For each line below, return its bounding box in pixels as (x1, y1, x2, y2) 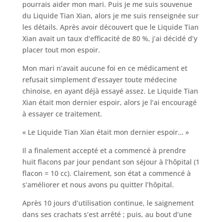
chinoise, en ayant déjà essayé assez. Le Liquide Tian (22, 86, 198, 96)
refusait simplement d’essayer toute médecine (22, 74, 177, 84)
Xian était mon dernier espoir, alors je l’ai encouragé (22, 97, 197, 107)
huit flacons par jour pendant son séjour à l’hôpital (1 (22, 157, 200, 166)
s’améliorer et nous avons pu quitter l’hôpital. (22, 179, 174, 189)
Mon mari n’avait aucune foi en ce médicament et (22, 63, 187, 73)
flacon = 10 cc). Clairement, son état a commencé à (22, 168, 191, 178)
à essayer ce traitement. (22, 109, 102, 118)
